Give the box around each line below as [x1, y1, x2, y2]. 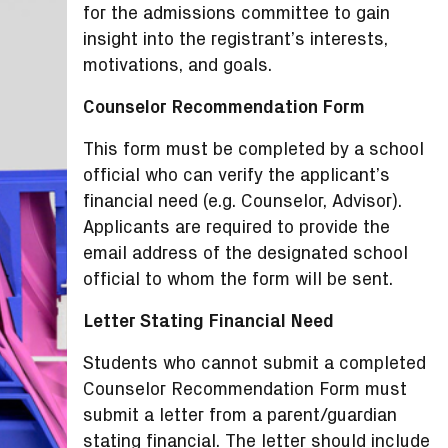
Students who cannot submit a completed [83, 352, 427, 374]
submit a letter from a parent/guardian [83, 404, 398, 426]
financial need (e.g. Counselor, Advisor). [83, 190, 403, 212]
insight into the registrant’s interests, [83, 28, 389, 50]
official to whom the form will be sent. [83, 268, 394, 290]
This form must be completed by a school [83, 138, 425, 160]
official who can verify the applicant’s [83, 164, 391, 186]
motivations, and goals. [83, 54, 273, 76]
